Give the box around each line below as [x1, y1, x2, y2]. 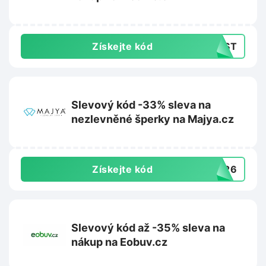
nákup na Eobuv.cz [71, 236, 167, 249]
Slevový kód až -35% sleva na [71, 221, 225, 235]
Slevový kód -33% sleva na [71, 99, 211, 112]
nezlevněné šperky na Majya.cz [71, 113, 234, 126]
